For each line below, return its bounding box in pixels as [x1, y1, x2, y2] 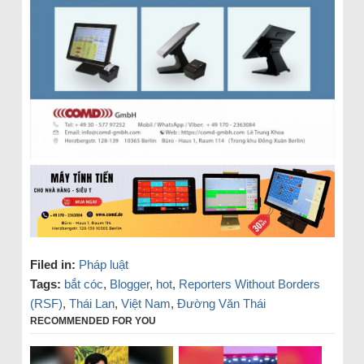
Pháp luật [78, 257, 128, 271]
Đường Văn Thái [176, 296, 266, 310]
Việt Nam [120, 296, 171, 310]
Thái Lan [68, 296, 115, 310]
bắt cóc [63, 276, 103, 291]
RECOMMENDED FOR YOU [29, 314, 156, 327]
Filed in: [29, 257, 76, 271]
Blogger [109, 276, 149, 291]
